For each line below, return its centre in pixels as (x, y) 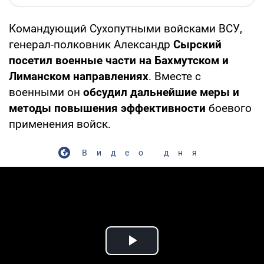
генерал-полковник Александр (91, 44)
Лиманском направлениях (79, 76)
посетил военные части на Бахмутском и (119, 60)
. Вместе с (175, 76)
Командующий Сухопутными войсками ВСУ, (126, 28)
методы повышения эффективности (107, 108)
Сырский (197, 44)
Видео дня (144, 152)
